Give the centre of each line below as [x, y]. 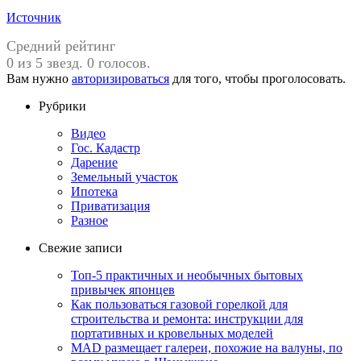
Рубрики [62, 106]
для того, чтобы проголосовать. [257, 79]
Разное [89, 221]
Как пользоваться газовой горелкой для [179, 305]
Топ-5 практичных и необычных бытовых [187, 276]
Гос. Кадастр [106, 148]
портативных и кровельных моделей [172, 334]
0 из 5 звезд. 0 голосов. [79, 63]
